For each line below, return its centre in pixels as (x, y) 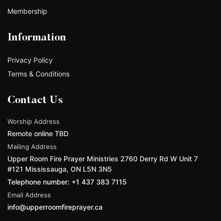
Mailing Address (32, 147)
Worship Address (34, 122)
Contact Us (35, 101)
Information (37, 38)
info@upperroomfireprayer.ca (55, 207)
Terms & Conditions (38, 74)
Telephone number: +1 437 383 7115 (67, 182)
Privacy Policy (30, 60)
